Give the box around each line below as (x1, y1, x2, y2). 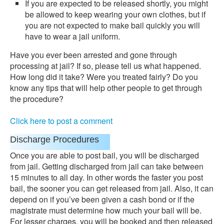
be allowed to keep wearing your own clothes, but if (25, 8, 205, 20)
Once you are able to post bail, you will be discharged (10, 149, 199, 161)
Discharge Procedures (10, 134, 99, 144)
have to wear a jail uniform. (25, 30, 120, 42)
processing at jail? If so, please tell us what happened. (10, 60, 201, 71)
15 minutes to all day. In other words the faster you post (10, 171, 203, 183)
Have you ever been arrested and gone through (10, 49, 177, 60)
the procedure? (10, 93, 63, 104)
